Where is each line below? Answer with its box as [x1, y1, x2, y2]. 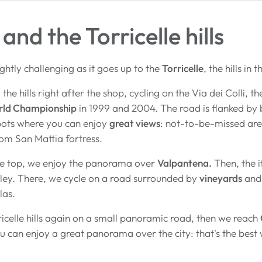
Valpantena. [157, 157, 212, 170]
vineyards [199, 172, 242, 185]
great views [109, 117, 160, 130]
